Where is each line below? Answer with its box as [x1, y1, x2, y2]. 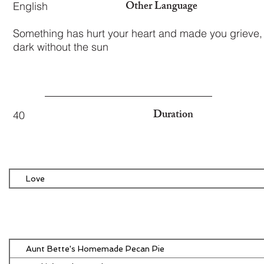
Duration [153, 106, 193, 125]
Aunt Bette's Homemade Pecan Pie [26, 243, 164, 253]
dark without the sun [13, 40, 108, 54]
